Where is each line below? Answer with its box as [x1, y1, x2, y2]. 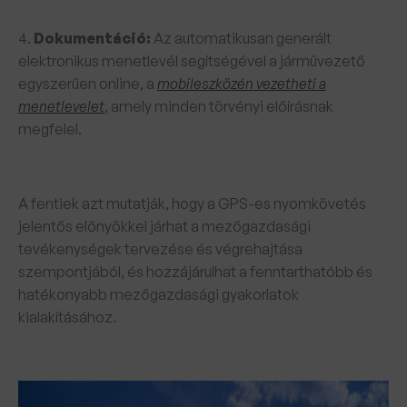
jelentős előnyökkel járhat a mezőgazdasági [18, 217, 311, 235]
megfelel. [18, 120, 82, 138]
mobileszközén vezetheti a [157, 74, 326, 93]
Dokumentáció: [34, 29, 151, 47]
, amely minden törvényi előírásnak [104, 97, 333, 115]
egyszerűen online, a [18, 74, 157, 93]
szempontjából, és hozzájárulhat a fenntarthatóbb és [18, 263, 372, 281]
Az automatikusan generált [151, 29, 332, 47]
